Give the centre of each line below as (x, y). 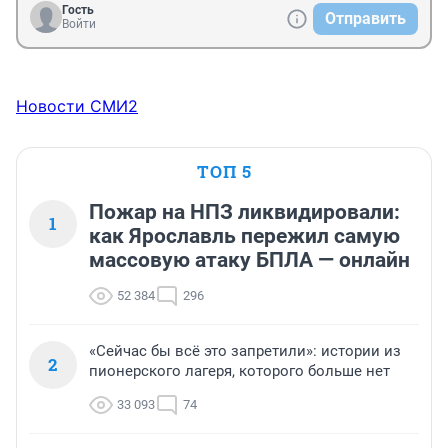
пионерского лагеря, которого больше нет (239, 371)
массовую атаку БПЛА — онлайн (249, 260)
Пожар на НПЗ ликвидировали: (244, 212)
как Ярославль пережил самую (244, 236)
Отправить (365, 19)
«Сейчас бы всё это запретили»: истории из (245, 351)
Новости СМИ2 (77, 106)
